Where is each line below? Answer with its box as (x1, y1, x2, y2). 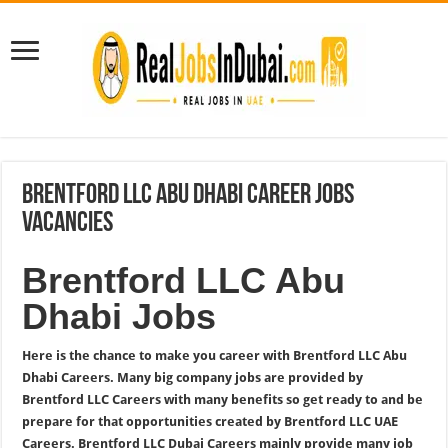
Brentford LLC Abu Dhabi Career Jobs (22, 182, 355, 210)
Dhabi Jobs (22, 296, 217, 337)
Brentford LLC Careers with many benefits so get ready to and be (22, 392, 424, 407)
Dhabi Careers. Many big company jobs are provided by (22, 370, 364, 385)
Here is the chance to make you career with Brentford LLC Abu (22, 348, 408, 363)
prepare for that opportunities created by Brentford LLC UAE (22, 414, 399, 429)
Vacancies (22, 210, 114, 238)
